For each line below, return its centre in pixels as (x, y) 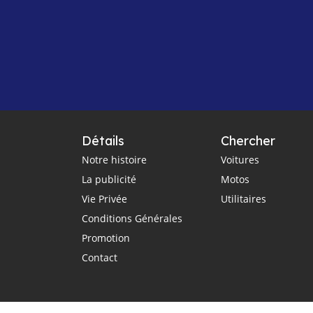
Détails (103, 140)
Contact (100, 257)
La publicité (109, 179)
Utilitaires (243, 198)
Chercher (248, 140)
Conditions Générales (132, 218)
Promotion (106, 238)
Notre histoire (114, 159)
